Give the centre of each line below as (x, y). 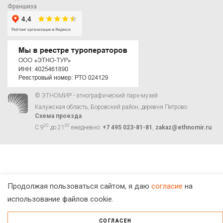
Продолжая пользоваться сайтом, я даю (79, 186)
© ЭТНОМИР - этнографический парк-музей (96, 95)
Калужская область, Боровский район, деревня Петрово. (112, 107)
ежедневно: (86, 127)
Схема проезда (58, 116)
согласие (167, 186)
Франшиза (22, 6)
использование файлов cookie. (60, 199)
